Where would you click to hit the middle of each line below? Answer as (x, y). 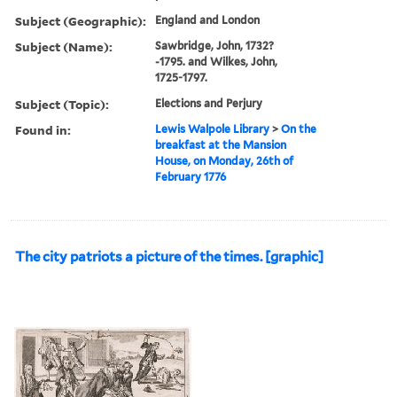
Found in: (43, 129)
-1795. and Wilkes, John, (217, 61)
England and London (208, 19)
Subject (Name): (64, 46)
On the (299, 128)
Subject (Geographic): (81, 20)
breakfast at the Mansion (221, 144)
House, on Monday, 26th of (225, 160)
